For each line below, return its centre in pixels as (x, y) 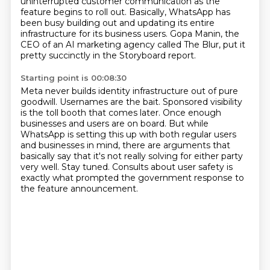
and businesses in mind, (71, 145)
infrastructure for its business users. (95, 34)
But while (188, 124)
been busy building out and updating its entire (117, 23)
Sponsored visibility (202, 102)
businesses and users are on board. (94, 124)
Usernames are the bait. (111, 102)
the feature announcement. (79, 189)
